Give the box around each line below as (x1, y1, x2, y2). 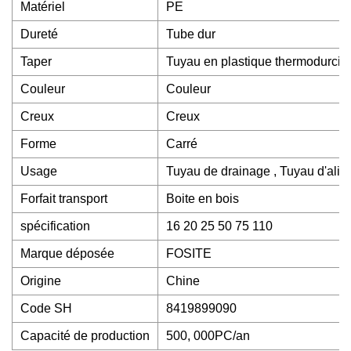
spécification (20, 219, 90, 233)
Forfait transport (20, 192, 107, 205)
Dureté (20, 27, 58, 41)
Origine (20, 274, 61, 288)
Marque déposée (20, 247, 114, 260)
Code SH (20, 302, 72, 315)
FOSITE (166, 247, 212, 260)
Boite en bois (166, 192, 239, 205)
